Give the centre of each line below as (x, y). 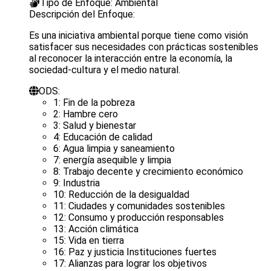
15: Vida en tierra (89, 240)
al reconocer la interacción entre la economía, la (131, 58)
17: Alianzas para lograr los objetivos (130, 263)
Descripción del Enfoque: (82, 14)
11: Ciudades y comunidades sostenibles (139, 206)
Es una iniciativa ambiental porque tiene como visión (139, 35)
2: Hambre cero (86, 114)
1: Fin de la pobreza (94, 102)
